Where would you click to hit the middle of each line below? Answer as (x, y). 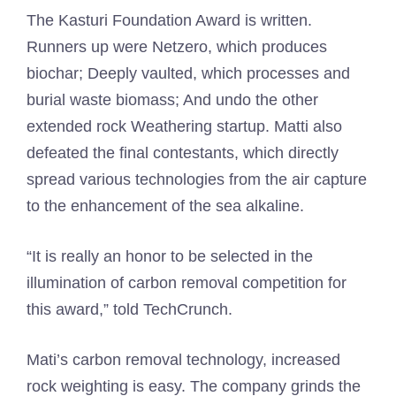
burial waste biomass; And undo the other (172, 100)
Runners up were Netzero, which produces (177, 47)
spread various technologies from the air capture (197, 179)
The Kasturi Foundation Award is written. (169, 20)
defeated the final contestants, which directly (183, 153)
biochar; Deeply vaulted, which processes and (188, 73)
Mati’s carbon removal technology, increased (183, 360)
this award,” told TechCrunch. (129, 309)
